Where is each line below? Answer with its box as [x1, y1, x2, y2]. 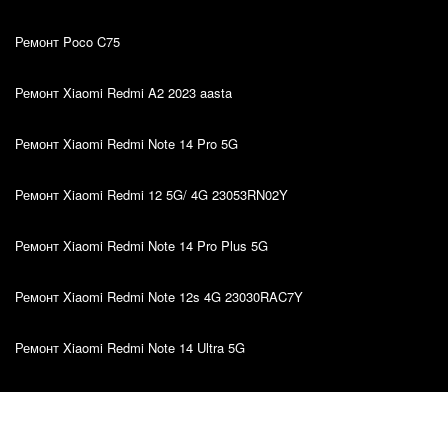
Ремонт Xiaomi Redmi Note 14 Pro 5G [15, 134, 238, 153]
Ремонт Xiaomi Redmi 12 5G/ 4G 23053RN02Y [15, 185, 288, 204]
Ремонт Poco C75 [15, 32, 120, 51]
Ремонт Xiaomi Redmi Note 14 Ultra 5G [15, 338, 245, 357]
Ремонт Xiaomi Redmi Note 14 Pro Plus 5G [15, 236, 268, 255]
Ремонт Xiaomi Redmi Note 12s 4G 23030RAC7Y [15, 287, 303, 306]
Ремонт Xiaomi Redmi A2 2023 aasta [15, 83, 232, 102]
